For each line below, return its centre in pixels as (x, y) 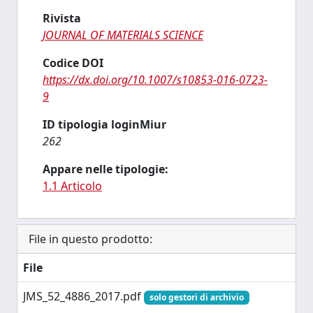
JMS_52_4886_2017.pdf (83, 296)
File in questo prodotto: (90, 239)
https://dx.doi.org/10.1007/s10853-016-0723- (155, 80)
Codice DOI (73, 63)
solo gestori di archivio (196, 297)
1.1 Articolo (72, 186)
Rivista (62, 18)
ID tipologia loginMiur (104, 124)
